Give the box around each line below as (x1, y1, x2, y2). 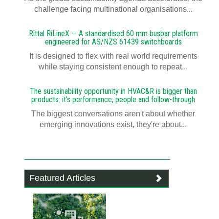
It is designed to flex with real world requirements (29, 52, 197, 60)
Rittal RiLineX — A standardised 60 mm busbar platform (28, 29, 198, 38)
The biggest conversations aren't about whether (31, 109, 195, 118)
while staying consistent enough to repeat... (39, 63, 188, 71)
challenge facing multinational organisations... (34, 5, 193, 13)
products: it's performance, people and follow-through (31, 95, 195, 104)
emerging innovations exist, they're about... (40, 120, 187, 129)
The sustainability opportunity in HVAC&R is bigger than (29, 87, 197, 96)
